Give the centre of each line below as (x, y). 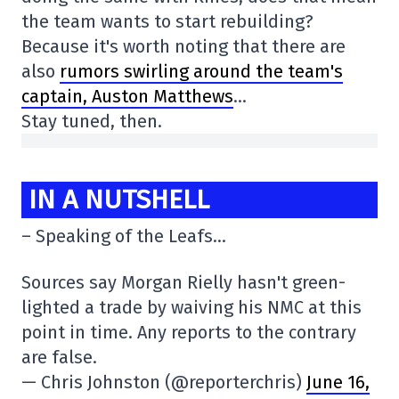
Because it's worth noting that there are (183, 46)
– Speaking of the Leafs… (124, 236)
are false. (59, 358)
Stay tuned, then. (92, 121)
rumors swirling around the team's (201, 71)
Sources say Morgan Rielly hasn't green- (183, 283)
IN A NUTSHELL (119, 199)
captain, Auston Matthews (127, 96)
